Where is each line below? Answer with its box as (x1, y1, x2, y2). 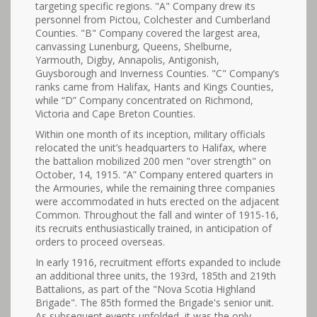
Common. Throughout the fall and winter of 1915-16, (35, 208, 279, 221)
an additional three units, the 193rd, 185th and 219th (35, 269, 276, 282)
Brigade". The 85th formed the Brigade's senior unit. (35, 296, 274, 309)
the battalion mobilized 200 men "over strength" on (35, 154, 271, 168)
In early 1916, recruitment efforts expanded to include (35, 255, 281, 269)
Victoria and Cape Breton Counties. (35, 107, 195, 120)
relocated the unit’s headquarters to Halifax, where (35, 141, 267, 154)
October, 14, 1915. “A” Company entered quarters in (35, 168, 273, 181)
